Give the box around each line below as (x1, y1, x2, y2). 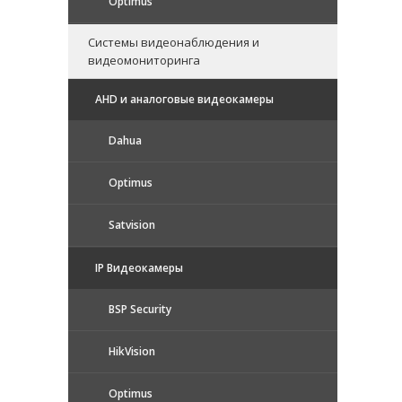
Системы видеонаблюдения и (88, 33, 259, 50)
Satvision (109, 216, 155, 232)
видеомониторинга (88, 51, 200, 68)
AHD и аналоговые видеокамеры (95, 91, 274, 107)
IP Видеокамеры (95, 259, 183, 275)
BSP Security (109, 301, 171, 317)
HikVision (109, 343, 155, 359)
